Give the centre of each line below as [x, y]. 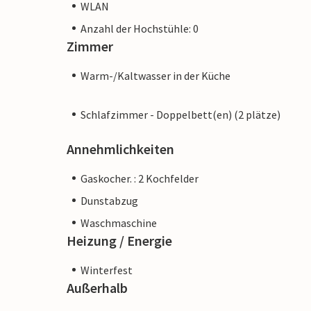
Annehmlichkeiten [120, 149]
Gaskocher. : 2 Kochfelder [140, 178]
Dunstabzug [109, 200]
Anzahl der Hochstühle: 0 [140, 28]
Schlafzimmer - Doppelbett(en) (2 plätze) [180, 114]
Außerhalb [97, 287]
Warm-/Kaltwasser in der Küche [155, 75]
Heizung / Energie [119, 240]
